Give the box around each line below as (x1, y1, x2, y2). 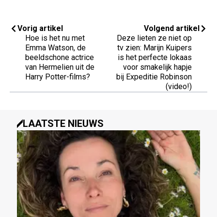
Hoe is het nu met (25, 33, 85, 43)
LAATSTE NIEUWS (23, 118, 104, 130)
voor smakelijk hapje (123, 62, 192, 72)
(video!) (166, 82, 192, 92)
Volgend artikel (144, 24, 200, 33)
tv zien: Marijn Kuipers (117, 43, 192, 53)
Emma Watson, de (25, 43, 86, 53)
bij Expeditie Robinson (116, 72, 192, 82)
